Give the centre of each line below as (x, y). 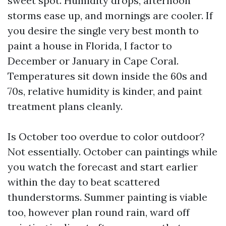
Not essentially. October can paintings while (112, 152)
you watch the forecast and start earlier (103, 167)
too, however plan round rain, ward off (99, 212)
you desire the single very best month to (103, 31)
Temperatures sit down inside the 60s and (107, 76)
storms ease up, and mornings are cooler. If (110, 15)
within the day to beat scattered (84, 182)
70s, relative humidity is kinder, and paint (105, 91)
